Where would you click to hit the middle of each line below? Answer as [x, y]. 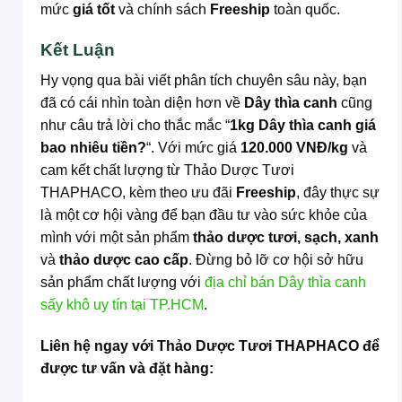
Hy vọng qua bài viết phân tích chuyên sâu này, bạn [204, 81]
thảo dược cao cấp [124, 260]
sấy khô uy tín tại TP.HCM [122, 305]
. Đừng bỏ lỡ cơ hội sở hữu [276, 260]
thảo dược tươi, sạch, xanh [286, 238]
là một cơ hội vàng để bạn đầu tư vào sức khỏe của [204, 215]
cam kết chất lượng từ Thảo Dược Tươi [167, 170]
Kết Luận [78, 49]
